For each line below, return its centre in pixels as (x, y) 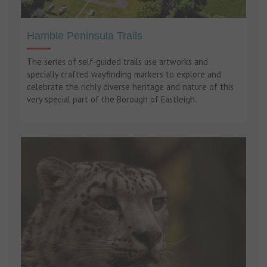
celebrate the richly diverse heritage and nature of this (130, 87)
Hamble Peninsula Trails (85, 36)
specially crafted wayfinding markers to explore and (124, 74)
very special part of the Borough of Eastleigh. (112, 100)
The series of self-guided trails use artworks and (117, 62)
